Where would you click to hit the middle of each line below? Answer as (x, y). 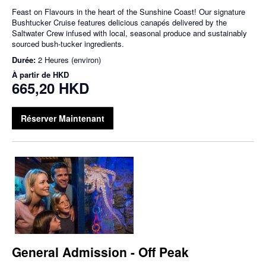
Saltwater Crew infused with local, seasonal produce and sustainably (129, 33)
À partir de (32, 75)
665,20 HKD (50, 88)
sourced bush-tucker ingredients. (68, 44)
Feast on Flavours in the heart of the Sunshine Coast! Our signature (129, 12)
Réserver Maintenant (63, 118)
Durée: (25, 60)
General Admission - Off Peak (100, 252)
